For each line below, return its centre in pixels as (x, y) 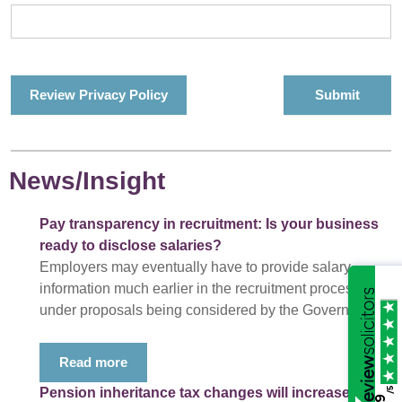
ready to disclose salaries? (131, 245)
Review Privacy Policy (99, 95)
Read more (93, 362)
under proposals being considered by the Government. (212, 310)
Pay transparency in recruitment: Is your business (209, 224)
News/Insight (87, 181)
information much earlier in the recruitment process (200, 288)
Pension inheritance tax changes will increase (195, 393)
